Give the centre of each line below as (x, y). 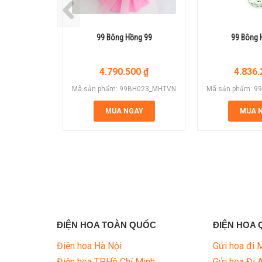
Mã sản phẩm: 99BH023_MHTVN (124, 89)
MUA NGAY (124, 111)
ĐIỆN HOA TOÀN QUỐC (106, 225)
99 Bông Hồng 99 (124, 38)
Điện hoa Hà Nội (89, 246)
